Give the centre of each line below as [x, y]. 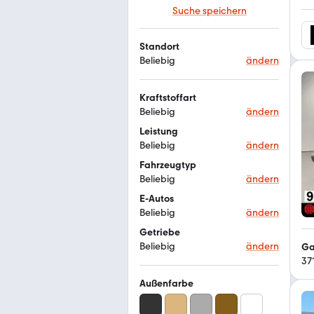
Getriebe [160, 232]
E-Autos [157, 199]
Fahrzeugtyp [168, 165]
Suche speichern [209, 11]
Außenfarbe [166, 284]
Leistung [159, 131]
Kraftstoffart [168, 98]
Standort [159, 47]
